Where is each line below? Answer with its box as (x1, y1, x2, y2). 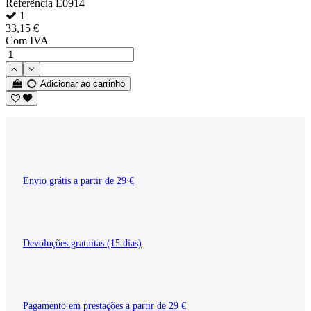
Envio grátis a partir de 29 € (23, 176, 134, 187)
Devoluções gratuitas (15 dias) (23, 238, 142, 249)
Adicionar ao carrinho (37, 78, 126, 90)
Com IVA (6, 35, 49, 47)
